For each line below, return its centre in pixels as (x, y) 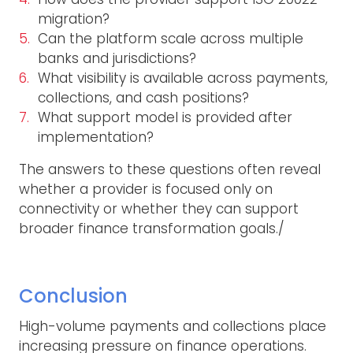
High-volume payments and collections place (173, 326)
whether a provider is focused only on (146, 189)
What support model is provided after (165, 117)
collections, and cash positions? (143, 97)
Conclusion (73, 295)
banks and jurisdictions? (117, 58)
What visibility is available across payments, (183, 78)
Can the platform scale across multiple (171, 38)
